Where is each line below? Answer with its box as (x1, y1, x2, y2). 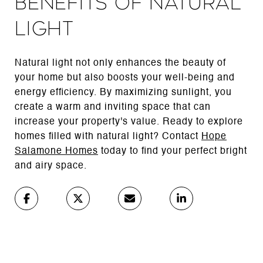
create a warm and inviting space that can (15, 102, 211, 112)
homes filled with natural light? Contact (15, 131, 201, 141)
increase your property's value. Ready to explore (15, 117, 243, 127)
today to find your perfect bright (98, 146, 247, 156)
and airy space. (15, 161, 87, 171)
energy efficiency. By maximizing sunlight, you (15, 87, 232, 97)
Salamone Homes (15, 146, 98, 156)
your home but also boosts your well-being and (15, 73, 235, 83)
